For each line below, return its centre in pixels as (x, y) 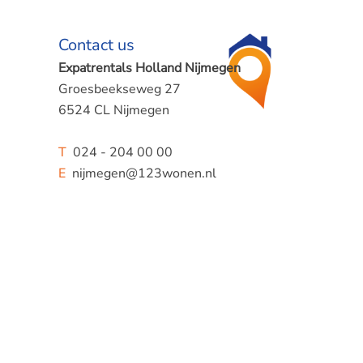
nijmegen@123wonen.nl (141, 174)
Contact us (96, 45)
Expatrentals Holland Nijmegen (149, 68)
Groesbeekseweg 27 (119, 90)
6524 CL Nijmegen (113, 111)
